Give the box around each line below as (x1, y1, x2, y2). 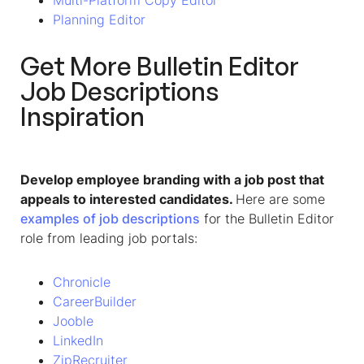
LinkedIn (53, 332, 103, 349)
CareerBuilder (53, 293, 136, 310)
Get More (20, 50, 136, 81)
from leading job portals (47, 230, 194, 246)
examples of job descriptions (20, 210, 200, 227)
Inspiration (20, 101, 145, 132)
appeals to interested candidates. (20, 191, 236, 207)
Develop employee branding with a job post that (20, 171, 324, 188)
